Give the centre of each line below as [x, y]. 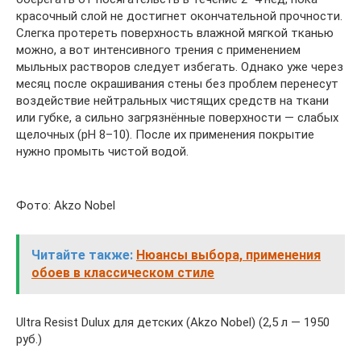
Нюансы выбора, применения [228, 255]
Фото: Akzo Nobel [66, 205]
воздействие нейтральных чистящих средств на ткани [172, 100]
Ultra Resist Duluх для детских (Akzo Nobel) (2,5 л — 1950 [173, 322]
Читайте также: [82, 255]
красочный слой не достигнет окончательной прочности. [179, 16]
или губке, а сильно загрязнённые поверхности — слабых [177, 117]
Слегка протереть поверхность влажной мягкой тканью [175, 33]
